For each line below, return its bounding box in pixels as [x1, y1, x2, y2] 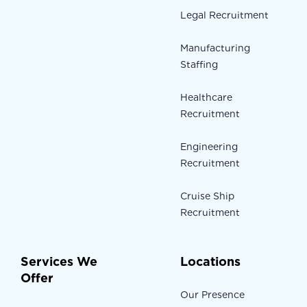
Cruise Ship [180, 191, 234, 202]
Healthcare [180, 92, 232, 103]
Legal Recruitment [180, 10, 269, 21]
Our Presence [180, 289, 245, 301]
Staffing [180, 59, 218, 71]
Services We [21, 254, 97, 269]
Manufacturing [180, 42, 250, 54]
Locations [180, 254, 241, 269]
